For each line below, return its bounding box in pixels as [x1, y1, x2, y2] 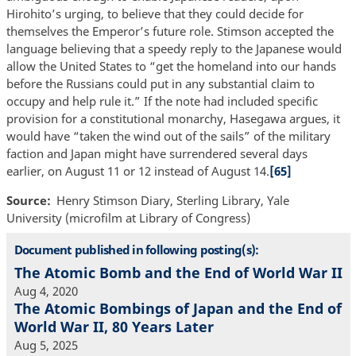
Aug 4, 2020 [14, 283, 78, 300]
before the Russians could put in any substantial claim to [6, 75, 315, 92]
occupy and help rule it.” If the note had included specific [6, 93, 318, 110]
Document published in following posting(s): [14, 241, 259, 257]
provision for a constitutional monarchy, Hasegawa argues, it [6, 110, 340, 127]
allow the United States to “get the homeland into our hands [6, 58, 336, 75]
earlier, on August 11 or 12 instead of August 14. [6, 163, 269, 180]
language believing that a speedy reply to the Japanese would [6, 41, 342, 57]
